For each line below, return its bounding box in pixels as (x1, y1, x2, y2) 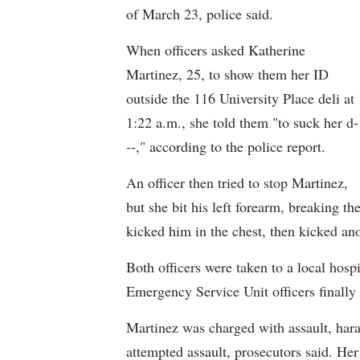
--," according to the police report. (126, 137, 325, 156)
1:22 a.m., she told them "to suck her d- (126, 112, 358, 132)
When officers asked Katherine (126, 40, 305, 59)
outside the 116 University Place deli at (126, 88, 354, 108)
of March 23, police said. (126, 4, 273, 23)
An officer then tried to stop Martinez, (126, 173, 348, 192)
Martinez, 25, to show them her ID (126, 64, 329, 84)
